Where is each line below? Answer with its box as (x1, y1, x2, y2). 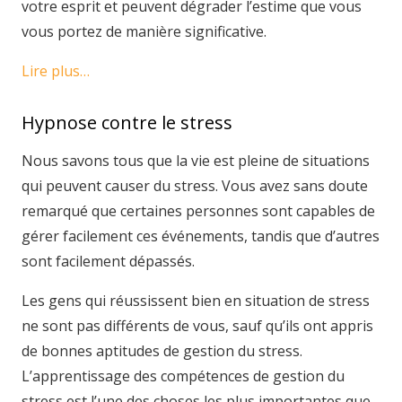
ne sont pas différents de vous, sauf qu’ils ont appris (22, 315, 373, 336)
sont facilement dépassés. (22, 250, 195, 271)
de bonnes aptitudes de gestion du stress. (22, 340, 302, 361)
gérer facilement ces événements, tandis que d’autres (22, 225, 380, 246)
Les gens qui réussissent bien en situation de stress (22, 290, 370, 310)
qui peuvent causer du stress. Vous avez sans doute (22, 175, 368, 196)
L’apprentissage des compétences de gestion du (22, 365, 345, 386)
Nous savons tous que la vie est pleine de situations (22, 150, 370, 170)
